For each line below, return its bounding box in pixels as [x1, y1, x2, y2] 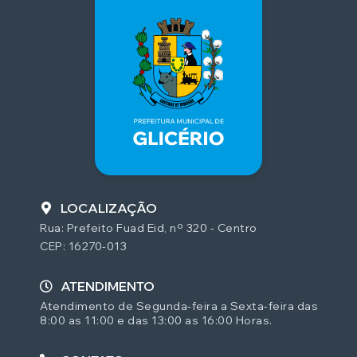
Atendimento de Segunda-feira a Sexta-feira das [40, 298, 318, 313]
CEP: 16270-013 [40, 238, 127, 253]
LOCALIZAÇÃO [61, 199, 157, 216]
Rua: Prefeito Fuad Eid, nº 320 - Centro [40, 220, 257, 235]
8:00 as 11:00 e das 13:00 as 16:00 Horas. [40, 312, 273, 328]
